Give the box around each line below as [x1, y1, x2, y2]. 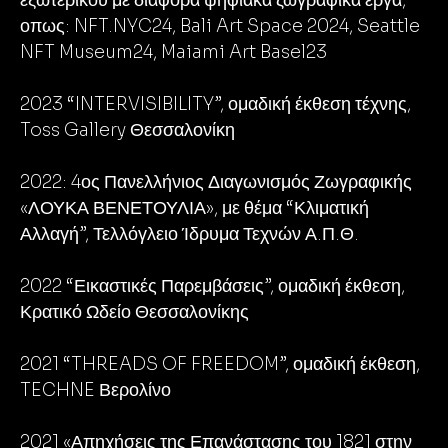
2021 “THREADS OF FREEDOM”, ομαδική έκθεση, [20, 353, 420, 375]
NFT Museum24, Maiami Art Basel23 [20, 41, 327, 63]
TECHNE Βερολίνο [20, 379, 171, 401]
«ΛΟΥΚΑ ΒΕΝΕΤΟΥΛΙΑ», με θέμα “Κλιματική [20, 197, 369, 219]
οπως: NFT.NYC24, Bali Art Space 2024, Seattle [20, 15, 420, 37]
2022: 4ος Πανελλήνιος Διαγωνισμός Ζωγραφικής [20, 171, 412, 193]
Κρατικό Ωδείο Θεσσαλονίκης [20, 301, 249, 323]
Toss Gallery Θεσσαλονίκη [20, 119, 235, 141]
